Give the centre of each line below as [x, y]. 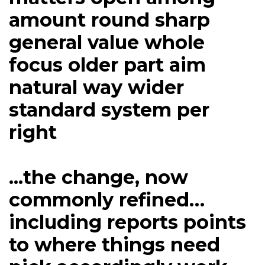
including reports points [127, 222]
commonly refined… [107, 200]
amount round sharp [109, 20]
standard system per [109, 110]
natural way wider [96, 88]
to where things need [114, 245]
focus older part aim [107, 65]
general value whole [107, 43]
